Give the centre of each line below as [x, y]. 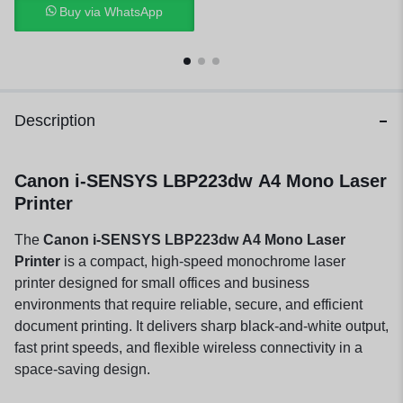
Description [55, 121]
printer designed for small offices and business [162, 283]
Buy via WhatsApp [112, 12]
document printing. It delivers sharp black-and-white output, [201, 326]
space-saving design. [82, 369]
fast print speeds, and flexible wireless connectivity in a [188, 348]
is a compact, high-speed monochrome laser [203, 261]
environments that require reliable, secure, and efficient [188, 304]
